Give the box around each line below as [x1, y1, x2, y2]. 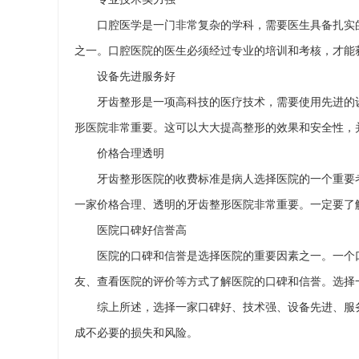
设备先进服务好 [97, 70, 175, 83]
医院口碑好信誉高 [97, 224, 187, 236]
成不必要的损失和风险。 [75, 326, 198, 339]
